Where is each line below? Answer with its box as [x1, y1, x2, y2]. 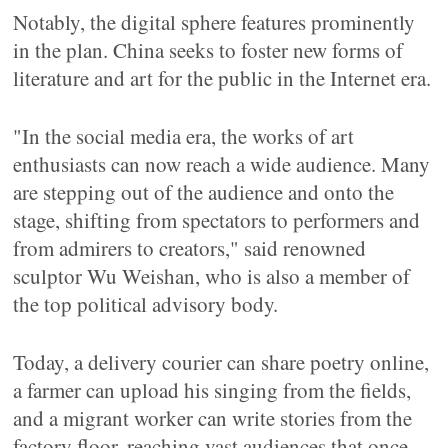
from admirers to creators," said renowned [13, 234, 367, 262]
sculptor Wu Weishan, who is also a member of [13, 262, 411, 290]
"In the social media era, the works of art [13, 122, 355, 150]
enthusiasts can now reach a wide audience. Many [13, 150, 431, 178]
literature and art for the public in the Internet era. [13, 64, 432, 92]
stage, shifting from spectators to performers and [13, 206, 421, 234]
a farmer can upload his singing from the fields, [13, 376, 412, 404]
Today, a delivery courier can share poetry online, [13, 348, 430, 376]
